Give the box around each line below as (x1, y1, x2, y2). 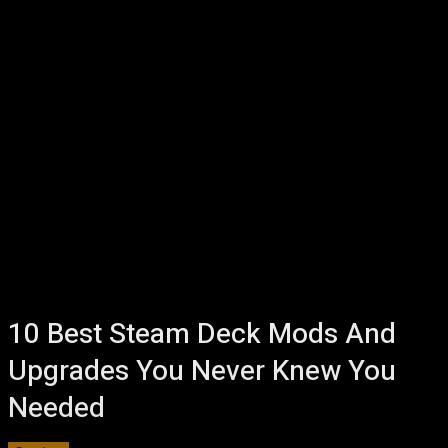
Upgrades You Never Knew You (8, 351, 396, 392)
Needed (8, 388, 105, 429)
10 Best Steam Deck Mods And (8, 314, 396, 355)
